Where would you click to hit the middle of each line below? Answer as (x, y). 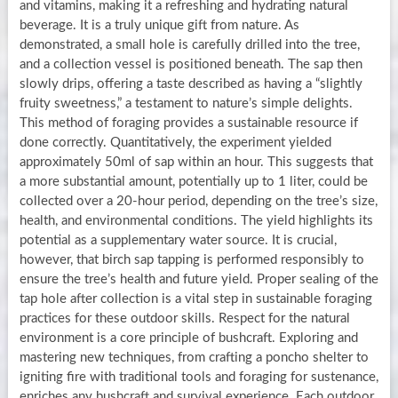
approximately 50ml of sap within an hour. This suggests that (196, 162)
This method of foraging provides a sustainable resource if (188, 123)
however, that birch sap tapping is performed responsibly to (191, 259)
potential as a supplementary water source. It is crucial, (178, 240)
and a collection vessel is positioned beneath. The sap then (191, 64)
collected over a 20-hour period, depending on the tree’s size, (198, 201)
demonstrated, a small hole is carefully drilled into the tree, (189, 44)
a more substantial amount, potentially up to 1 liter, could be (193, 181)
